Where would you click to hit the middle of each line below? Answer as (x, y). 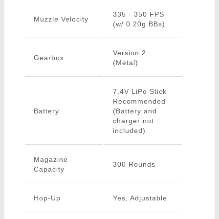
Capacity (49, 169)
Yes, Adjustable (140, 198)
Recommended (139, 101)
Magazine (51, 160)
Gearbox (49, 58)
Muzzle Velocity (61, 19)
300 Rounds (134, 164)
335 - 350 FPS (138, 14)
